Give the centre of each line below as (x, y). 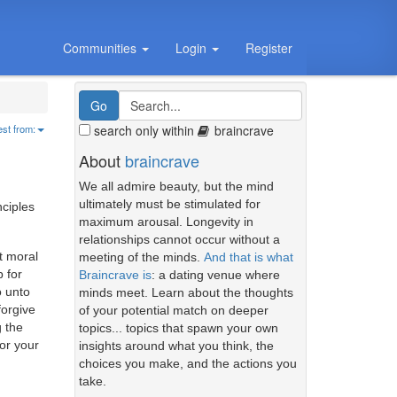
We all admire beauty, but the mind (176, 186)
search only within (144, 130)
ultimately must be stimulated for (169, 204)
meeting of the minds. (141, 257)
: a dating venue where (215, 275)
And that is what (248, 257)
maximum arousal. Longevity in (166, 222)
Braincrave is (115, 275)
